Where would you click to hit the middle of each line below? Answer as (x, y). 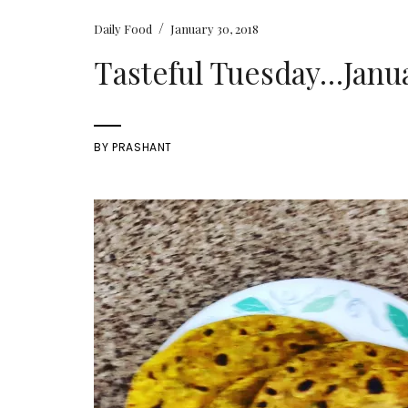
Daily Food (123, 28)
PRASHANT (143, 147)
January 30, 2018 (215, 28)
